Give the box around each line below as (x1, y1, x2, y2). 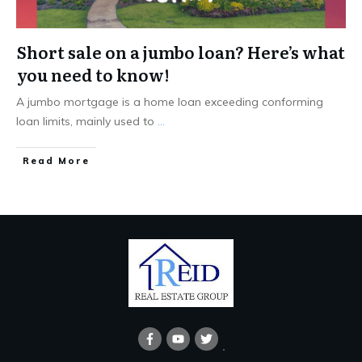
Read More (23, 154, 90, 166)
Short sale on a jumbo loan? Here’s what (17, 39, 345, 64)
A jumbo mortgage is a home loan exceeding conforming (16, 94, 323, 109)
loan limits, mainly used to (16, 113, 158, 128)
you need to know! (17, 61, 169, 86)
